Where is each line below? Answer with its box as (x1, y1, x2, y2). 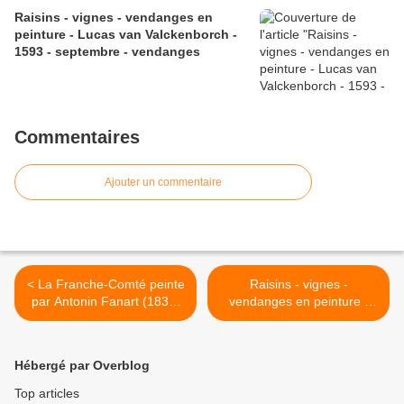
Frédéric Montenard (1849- (221, 311, 376, 326)
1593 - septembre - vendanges (14, 44, 200, 60)
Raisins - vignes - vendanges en (14, 10, 213, 25)
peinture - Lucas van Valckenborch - (14, 27, 237, 42)
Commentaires (14, 127, 140, 148)
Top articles (14, 386, 79, 401)
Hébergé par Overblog (14, 358, 150, 373)
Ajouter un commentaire (105, 176, 222, 189)
